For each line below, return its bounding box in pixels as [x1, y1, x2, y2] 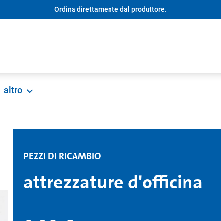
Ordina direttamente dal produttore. [54, 5, 167, 13]
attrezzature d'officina [23, 170, 203, 194]
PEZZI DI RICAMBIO [23, 150, 101, 162]
